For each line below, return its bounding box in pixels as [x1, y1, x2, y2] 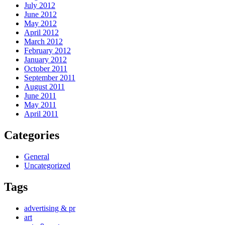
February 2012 [24, 46, 71, 55]
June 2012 [24, 10, 57, 19]
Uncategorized [24, 161, 70, 170]
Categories [4, 129, 59, 142]
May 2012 [24, 19, 57, 28]
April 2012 [24, 28, 59, 37]
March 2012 [24, 37, 63, 46]
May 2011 [24, 100, 56, 109]
